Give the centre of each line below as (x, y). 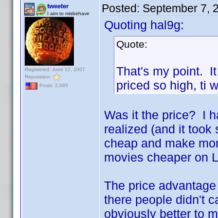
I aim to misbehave (68, 13)
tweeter (58, 6)
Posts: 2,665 (53, 86)
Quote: (132, 44)
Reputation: (39, 76)
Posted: (122, 8)
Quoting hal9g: (144, 25)
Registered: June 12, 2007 (55, 69)
